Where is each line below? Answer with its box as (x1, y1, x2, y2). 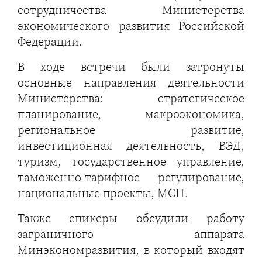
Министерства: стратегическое (18, 90, 244, 106)
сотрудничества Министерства (18, 2, 244, 18)
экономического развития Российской (18, 18, 244, 34)
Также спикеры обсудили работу (18, 210, 244, 226)
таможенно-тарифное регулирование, (18, 169, 244, 185)
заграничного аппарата (18, 226, 244, 242)
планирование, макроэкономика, (18, 106, 244, 122)
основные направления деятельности (18, 74, 244, 91)
